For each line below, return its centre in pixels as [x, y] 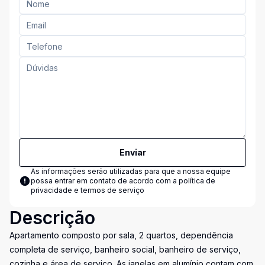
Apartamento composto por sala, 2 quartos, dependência [121, 235]
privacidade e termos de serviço [88, 190]
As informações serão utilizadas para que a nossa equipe [131, 171]
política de [197, 181]
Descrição [52, 218]
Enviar [132, 152]
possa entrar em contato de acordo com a [105, 181]
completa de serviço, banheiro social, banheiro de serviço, [125, 249]
